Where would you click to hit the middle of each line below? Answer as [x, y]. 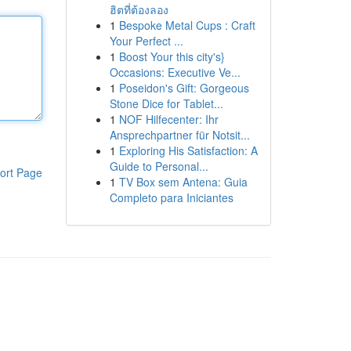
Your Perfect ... [146, 41]
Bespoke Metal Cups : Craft [187, 25]
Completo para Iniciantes [171, 197]
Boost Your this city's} [172, 56]
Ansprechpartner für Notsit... [179, 135]
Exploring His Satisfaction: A [188, 150]
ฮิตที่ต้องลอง [139, 9]
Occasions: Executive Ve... [175, 72]
